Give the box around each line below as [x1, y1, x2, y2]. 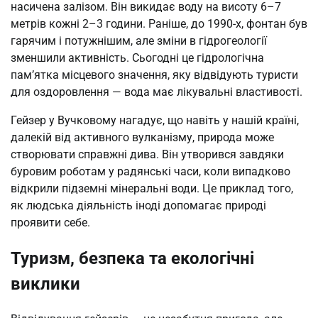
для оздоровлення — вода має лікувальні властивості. [11, 84, 302, 99]
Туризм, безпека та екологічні [11, 248, 254, 268]
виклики [11, 273, 80, 294]
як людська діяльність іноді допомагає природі [11, 198, 266, 212]
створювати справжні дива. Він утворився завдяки [11, 147, 284, 161]
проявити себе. [11, 215, 90, 229]
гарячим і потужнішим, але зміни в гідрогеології [11, 33, 267, 48]
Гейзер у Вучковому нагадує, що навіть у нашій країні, [11, 113, 299, 127]
